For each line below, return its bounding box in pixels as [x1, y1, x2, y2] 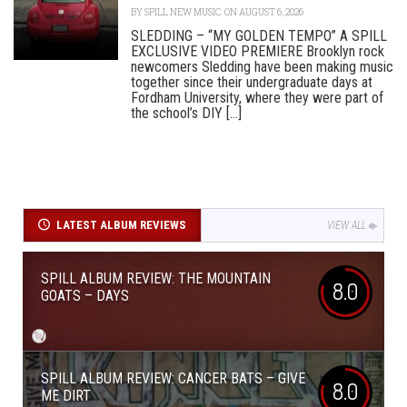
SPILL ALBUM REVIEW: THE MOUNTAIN [41, 270, 271, 287]
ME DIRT [41, 387, 91, 404]
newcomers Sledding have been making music [131, 58, 393, 75]
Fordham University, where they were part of [131, 89, 383, 106]
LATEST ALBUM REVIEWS [55, 218, 186, 232]
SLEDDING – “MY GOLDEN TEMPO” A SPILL [131, 27, 387, 45]
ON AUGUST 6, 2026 [223, 6, 303, 18]
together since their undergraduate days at [131, 74, 372, 91]
